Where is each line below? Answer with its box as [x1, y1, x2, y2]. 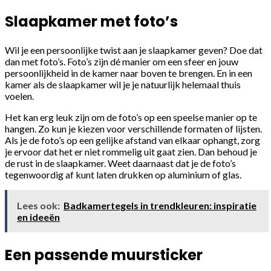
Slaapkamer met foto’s [5, 11, 178, 31]
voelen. [5, 90, 34, 102]
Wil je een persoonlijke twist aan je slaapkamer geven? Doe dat [5, 44, 263, 56]
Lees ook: [17, 199, 60, 211]
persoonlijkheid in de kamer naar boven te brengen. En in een [5, 67, 252, 79]
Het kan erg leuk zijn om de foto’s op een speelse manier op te [5, 111, 257, 123]
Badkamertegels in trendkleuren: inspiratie [64, 199, 256, 211]
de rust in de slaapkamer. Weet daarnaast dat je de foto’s [5, 157, 236, 169]
